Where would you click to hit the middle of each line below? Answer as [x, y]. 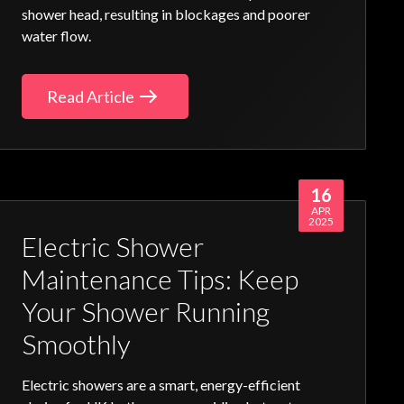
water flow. [57, 36]
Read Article [91, 97]
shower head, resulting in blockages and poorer [166, 14]
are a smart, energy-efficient [212, 385]
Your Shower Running [146, 311]
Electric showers [73, 385]
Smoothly [77, 344]
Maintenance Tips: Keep [161, 279]
